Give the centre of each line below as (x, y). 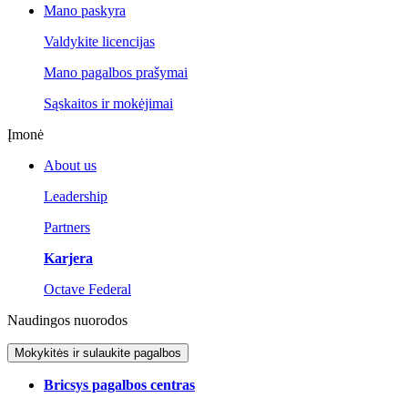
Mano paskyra (85, 11)
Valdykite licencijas (99, 42)
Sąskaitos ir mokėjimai (108, 104)
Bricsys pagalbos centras (119, 385)
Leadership (76, 197)
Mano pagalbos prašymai (116, 73)
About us (70, 166)
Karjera (68, 259)
